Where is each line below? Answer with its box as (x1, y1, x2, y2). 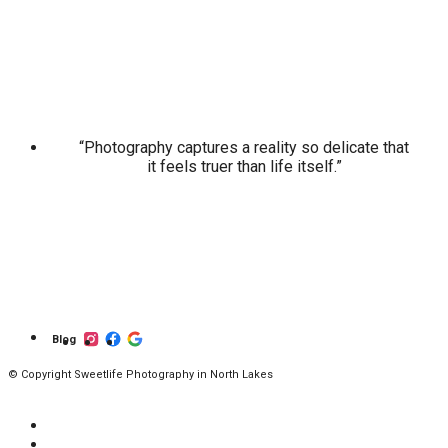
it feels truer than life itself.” (146, 156, 342, 176)
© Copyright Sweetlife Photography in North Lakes (8, 367, 273, 381)
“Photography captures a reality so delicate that (79, 137, 409, 157)
